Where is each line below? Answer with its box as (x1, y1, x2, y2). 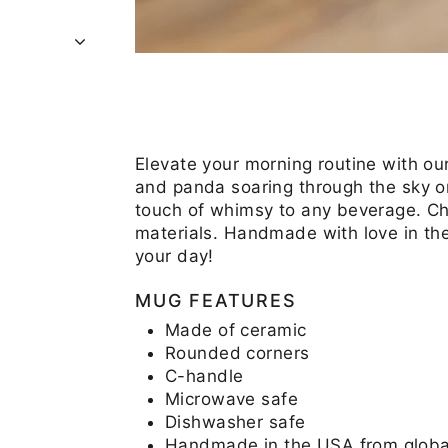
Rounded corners (165, 342, 310, 363)
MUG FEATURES (135, 289, 297, 311)
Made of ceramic (165, 319, 307, 340)
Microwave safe (165, 388, 298, 409)
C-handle (165, 365, 244, 386)
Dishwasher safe (165, 411, 306, 432)
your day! (135, 245, 214, 266)
